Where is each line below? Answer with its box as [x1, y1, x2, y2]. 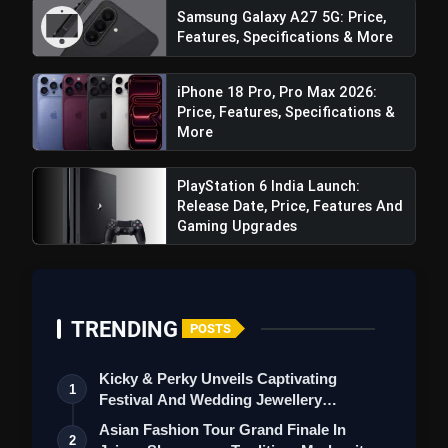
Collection [99, 411, 170, 429]
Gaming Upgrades [176, 216, 297, 235]
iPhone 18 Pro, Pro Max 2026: [176, 82, 377, 101]
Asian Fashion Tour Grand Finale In [99, 420, 346, 438]
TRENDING [71, 315, 178, 342]
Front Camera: [24, 174, 151, 198]
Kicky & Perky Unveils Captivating [99, 369, 337, 387]
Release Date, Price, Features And [176, 196, 403, 215]
